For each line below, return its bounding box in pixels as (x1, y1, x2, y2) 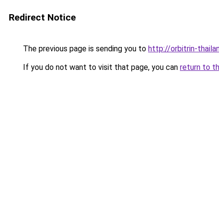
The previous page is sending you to (21, 44, 148, 53)
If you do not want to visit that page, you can (21, 63, 180, 72)
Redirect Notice (9, 12, 76, 23)
